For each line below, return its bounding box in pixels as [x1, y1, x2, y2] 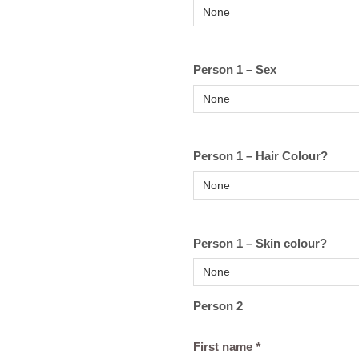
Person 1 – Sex [193, 63, 276, 77]
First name [193, 340, 256, 354]
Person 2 [193, 299, 243, 313]
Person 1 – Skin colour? [193, 236, 327, 250]
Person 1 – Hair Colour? [193, 149, 328, 163]
